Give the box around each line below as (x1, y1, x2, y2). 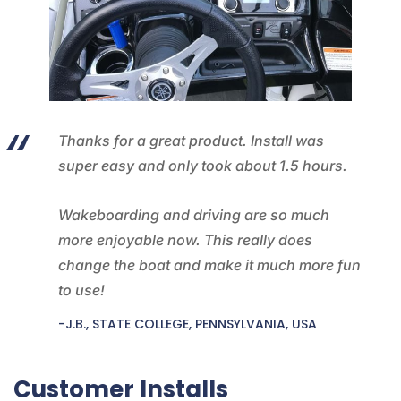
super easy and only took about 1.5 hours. (58, 157, 347, 175)
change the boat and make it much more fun (58, 256, 361, 275)
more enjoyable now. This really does (58, 231, 312, 250)
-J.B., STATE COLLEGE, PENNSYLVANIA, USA (58, 315, 317, 334)
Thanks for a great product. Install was (58, 132, 324, 150)
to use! (58, 281, 105, 300)
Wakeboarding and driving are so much (58, 206, 329, 225)
